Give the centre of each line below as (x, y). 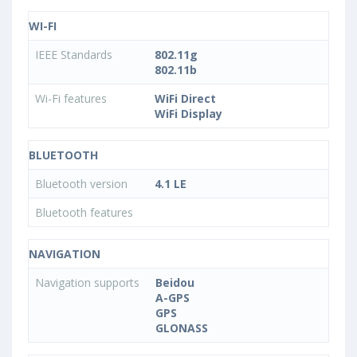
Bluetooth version (83, 184)
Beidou (175, 283)
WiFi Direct (185, 99)
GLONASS (182, 328)
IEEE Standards (75, 55)
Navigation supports (89, 283)
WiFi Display (188, 114)
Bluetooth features (86, 213)
